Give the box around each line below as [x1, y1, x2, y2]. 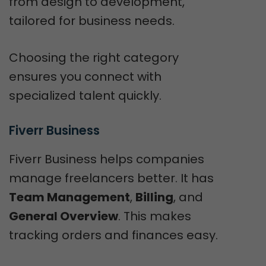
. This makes [118, 207, 191, 224]
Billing [135, 188, 173, 205]
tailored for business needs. [9, 12, 175, 29]
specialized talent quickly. [9, 87, 161, 104]
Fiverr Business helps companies [9, 150, 204, 167]
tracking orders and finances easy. [9, 226, 218, 243]
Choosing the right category [9, 49, 179, 66]
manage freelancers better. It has [9, 169, 214, 186]
